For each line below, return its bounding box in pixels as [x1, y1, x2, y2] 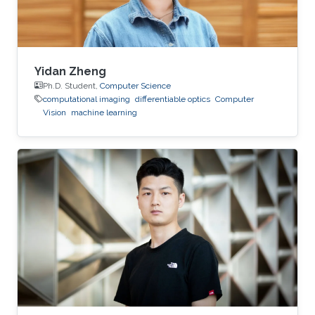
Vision [43, 107, 66, 117]
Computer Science [100, 80, 171, 91]
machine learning [71, 107, 137, 117]
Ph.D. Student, [43, 80, 100, 91]
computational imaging [43, 94, 130, 104]
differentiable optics [135, 94, 210, 104]
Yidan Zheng [34, 64, 106, 78]
